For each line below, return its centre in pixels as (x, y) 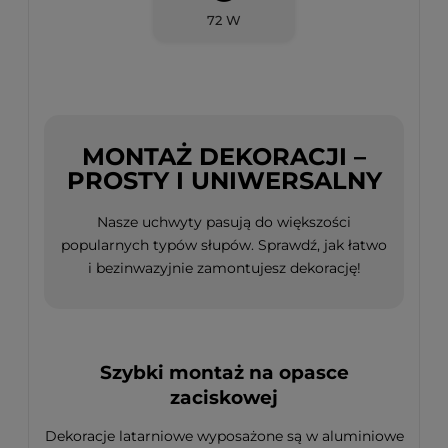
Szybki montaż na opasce (224, 372)
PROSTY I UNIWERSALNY (224, 181)
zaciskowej (224, 397)
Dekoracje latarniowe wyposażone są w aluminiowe (224, 435)
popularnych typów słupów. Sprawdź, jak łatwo (224, 244)
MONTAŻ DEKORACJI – (224, 157)
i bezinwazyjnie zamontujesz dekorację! (224, 267)
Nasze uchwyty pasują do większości (224, 221)
